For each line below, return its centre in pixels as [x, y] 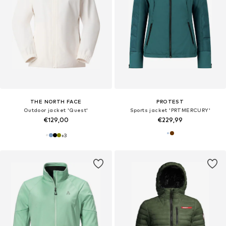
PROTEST [170, 101]
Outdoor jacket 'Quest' [56, 110]
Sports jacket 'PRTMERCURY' [170, 110]
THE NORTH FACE [56, 101]
